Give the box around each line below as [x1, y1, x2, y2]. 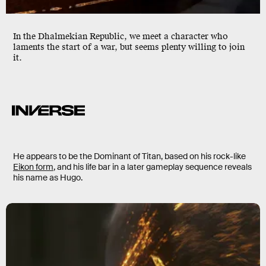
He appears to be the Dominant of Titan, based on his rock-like [13, 151, 246, 162]
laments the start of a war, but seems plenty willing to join [13, 42, 245, 53]
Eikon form [13, 161, 53, 173]
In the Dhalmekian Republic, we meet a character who [13, 31, 228, 43]
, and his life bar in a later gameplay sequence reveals [53, 161, 252, 173]
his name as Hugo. [13, 172, 83, 183]
